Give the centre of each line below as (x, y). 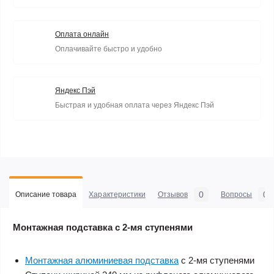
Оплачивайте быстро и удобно (109, 49)
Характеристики (117, 194)
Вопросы (237, 194)
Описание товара (46, 194)
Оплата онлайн (82, 34)
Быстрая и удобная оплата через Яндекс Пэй (135, 105)
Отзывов (173, 194)
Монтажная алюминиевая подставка (102, 260)
